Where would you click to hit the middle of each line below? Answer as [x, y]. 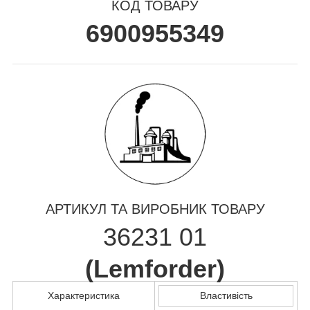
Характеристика [84, 295]
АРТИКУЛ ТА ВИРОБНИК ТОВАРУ [155, 209]
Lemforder [155, 268]
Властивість [226, 295]
